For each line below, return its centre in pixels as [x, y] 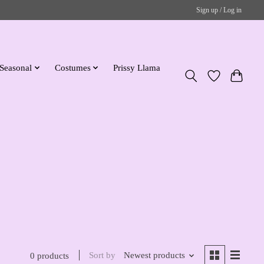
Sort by [103, 255]
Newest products [154, 255]
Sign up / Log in [219, 10]
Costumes [72, 67]
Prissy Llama [137, 67]
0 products [50, 255]
